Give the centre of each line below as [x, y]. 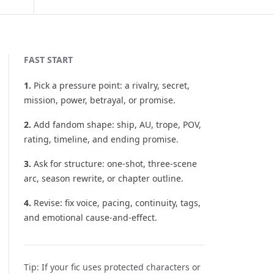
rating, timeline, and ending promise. [101, 139]
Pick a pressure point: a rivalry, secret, [112, 85]
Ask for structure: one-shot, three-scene [115, 164]
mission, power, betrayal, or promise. [100, 100]
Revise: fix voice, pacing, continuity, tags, [117, 203]
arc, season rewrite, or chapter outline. [104, 178]
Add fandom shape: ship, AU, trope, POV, [117, 124]
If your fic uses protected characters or [121, 267]
